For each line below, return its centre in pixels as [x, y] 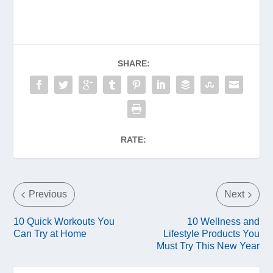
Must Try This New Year [208, 246]
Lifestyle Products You [211, 234]
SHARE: [133, 64]
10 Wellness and [223, 222]
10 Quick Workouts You [64, 222]
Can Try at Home [50, 234]
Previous [48, 194]
